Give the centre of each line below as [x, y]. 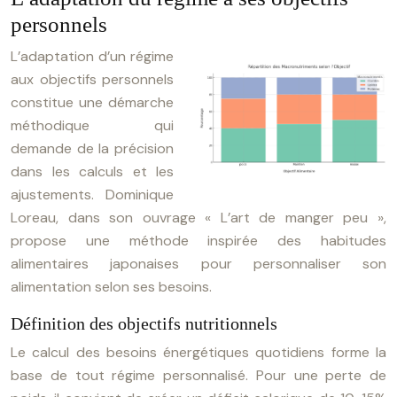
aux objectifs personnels [92, 79]
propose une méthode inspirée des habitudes [198, 241]
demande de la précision [92, 148]
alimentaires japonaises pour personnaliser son [198, 264]
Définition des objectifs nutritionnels [144, 323]
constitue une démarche [92, 102]
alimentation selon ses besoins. [111, 287]
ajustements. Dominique [92, 195]
